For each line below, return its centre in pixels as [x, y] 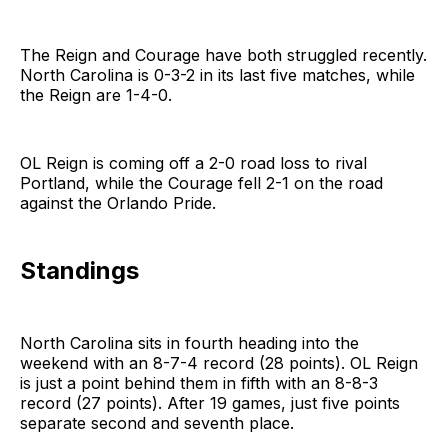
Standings [79, 270]
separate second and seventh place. [157, 422]
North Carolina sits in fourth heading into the [189, 342]
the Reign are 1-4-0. [96, 94]
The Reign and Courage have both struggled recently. [223, 54]
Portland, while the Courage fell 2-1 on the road [201, 182]
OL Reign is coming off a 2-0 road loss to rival [193, 162]
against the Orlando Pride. [118, 202]
